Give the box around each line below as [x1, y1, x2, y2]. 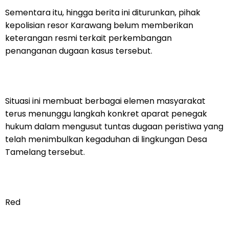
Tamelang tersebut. [5, 146, 85, 158]
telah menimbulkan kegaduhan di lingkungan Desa [5, 133, 207, 145]
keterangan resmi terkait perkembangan [5, 32, 172, 44]
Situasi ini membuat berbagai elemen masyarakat [5, 95, 205, 107]
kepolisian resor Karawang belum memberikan [5, 19, 193, 31]
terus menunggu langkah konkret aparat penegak [5, 107, 207, 120]
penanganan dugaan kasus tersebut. [5, 44, 152, 57]
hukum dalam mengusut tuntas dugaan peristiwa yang [5, 120, 223, 132]
